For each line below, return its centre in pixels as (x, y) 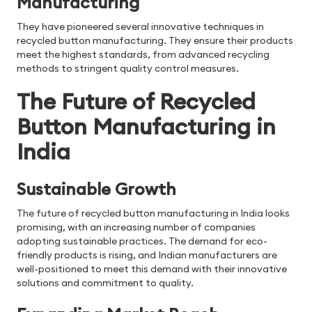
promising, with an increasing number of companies (136, 227)
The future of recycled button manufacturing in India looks (153, 213)
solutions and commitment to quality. (105, 283)
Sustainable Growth (96, 189)
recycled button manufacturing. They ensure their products (155, 41)
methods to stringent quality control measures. (128, 69)
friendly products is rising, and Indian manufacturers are (147, 255)
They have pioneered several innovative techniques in (140, 27)
